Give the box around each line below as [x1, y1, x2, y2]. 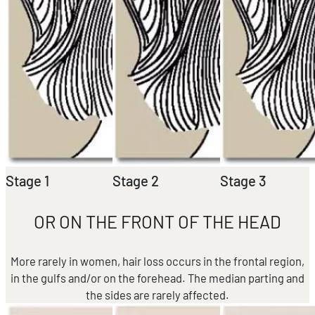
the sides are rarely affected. [86, 287, 229, 302]
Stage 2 [112, 172, 160, 189]
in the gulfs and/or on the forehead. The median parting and [11, 270, 304, 285]
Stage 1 [6, 172, 49, 189]
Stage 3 [219, 172, 266, 189]
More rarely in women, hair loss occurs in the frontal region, [11, 253, 304, 268]
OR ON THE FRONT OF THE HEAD [34, 210, 281, 232]
